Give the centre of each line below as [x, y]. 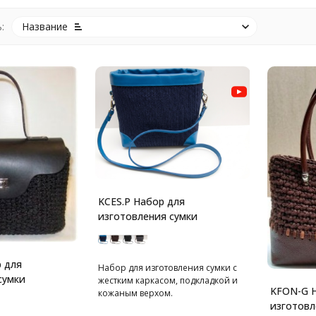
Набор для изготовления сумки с [167, 267]
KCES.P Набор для [141, 201]
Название [44, 26]
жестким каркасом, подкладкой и [168, 280]
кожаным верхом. [135, 293]
